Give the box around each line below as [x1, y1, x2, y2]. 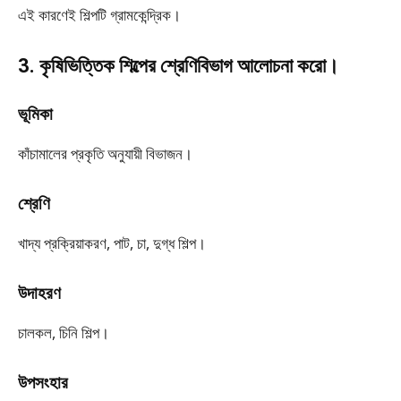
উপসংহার [18, 372, 68, 393]
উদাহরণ [18, 283, 61, 303]
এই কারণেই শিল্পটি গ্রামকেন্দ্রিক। [18, 4, 181, 25]
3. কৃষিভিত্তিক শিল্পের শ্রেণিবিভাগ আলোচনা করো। [18, 55, 339, 77]
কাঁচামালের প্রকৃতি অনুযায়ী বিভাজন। [18, 143, 192, 164]
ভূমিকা [18, 104, 53, 124]
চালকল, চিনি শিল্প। [18, 322, 109, 343]
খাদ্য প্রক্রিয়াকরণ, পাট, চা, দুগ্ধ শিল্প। [18, 233, 206, 253]
